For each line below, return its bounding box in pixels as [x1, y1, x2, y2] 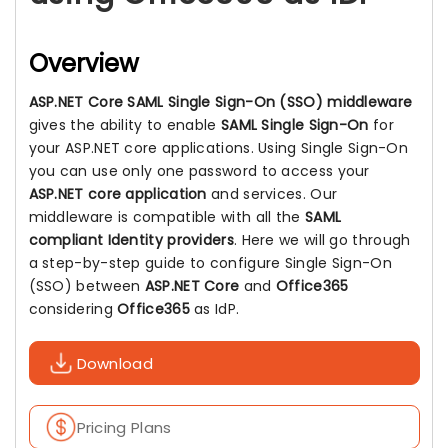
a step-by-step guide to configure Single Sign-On [28, 253, 392, 273]
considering [28, 299, 118, 319]
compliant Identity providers [28, 230, 234, 250]
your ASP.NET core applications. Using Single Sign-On [28, 138, 409, 158]
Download [76, 352, 153, 374]
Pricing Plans [76, 416, 172, 438]
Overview [28, 47, 140, 80]
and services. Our [206, 184, 338, 204]
